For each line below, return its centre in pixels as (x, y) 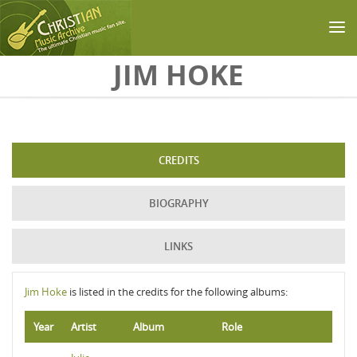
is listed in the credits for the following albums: (177, 292)
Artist (84, 327)
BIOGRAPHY (178, 203)
